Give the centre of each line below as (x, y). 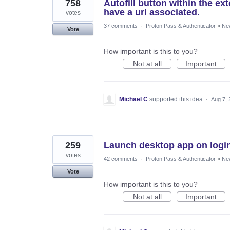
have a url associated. (152, 12)
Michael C (133, 99)
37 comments (121, 25)
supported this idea (177, 99)
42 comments (121, 158)
